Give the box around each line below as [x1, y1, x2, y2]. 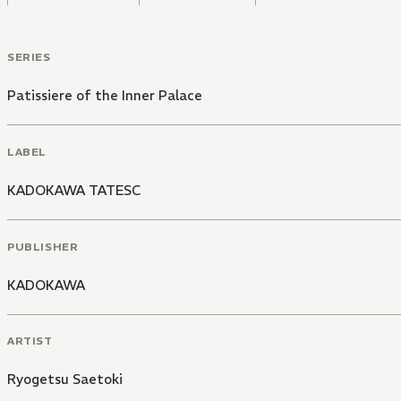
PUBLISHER [7, 239, 79, 253]
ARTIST [7, 334, 53, 348]
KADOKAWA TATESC [7, 181, 141, 199]
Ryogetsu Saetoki [7, 371, 123, 388]
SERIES [7, 50, 51, 64]
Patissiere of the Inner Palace [7, 87, 202, 105]
